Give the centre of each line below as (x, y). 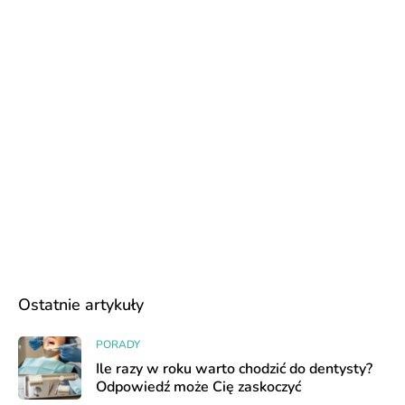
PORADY (118, 345)
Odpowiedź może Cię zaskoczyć (198, 387)
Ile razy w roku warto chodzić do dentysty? (234, 369)
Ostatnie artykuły (81, 305)
